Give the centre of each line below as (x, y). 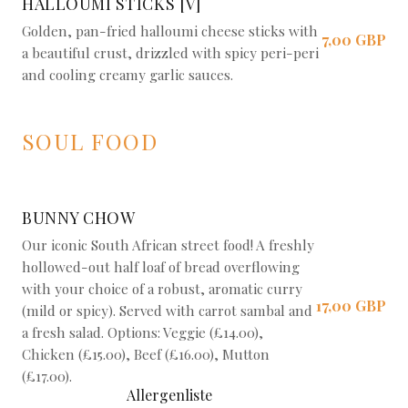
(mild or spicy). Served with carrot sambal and (167, 311)
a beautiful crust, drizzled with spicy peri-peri (170, 53)
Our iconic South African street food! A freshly (168, 245)
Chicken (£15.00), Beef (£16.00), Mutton (146, 354)
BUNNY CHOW (79, 218)
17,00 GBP (351, 306)
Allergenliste (169, 395)
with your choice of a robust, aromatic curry (162, 289)
